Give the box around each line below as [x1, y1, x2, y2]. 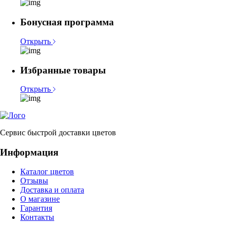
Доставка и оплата [20, 185, 84, 194]
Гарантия [20, 203, 52, 212]
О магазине [20, 194, 60, 203]
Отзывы [20, 176, 48, 185]
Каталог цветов [20, 167, 74, 176]
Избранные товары [20, 64, 106, 75]
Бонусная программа [20, 17, 114, 28]
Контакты [20, 212, 54, 221]
